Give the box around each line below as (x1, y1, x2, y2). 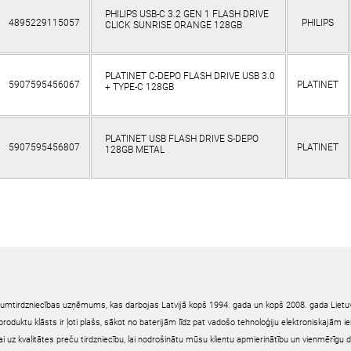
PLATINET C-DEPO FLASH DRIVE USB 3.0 (104, 71, 275, 82)
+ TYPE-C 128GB (104, 81, 174, 93)
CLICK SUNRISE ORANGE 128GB (104, 20, 242, 31)
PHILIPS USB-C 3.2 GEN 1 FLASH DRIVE (104, 9, 269, 20)
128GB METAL (104, 144, 165, 156)
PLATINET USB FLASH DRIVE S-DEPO (104, 133, 259, 145)
